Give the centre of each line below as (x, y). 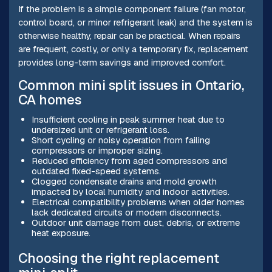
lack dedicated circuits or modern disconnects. (126, 212)
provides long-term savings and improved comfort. (122, 62)
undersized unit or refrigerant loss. (100, 129)
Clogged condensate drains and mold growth (124, 181)
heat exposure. (61, 233)
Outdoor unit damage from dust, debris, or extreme (135, 222)
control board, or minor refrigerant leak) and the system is (135, 22)
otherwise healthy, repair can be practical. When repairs (129, 35)
